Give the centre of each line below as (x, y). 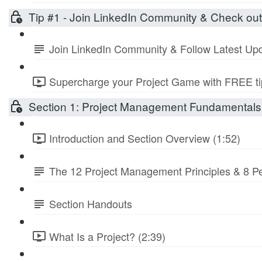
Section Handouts (91, 203)
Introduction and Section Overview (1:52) (145, 138)
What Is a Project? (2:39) (107, 236)
